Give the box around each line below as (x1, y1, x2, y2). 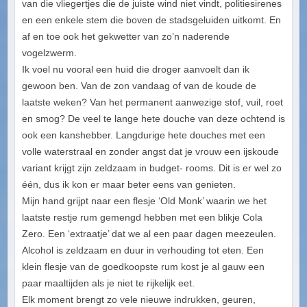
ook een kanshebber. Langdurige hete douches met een (21, 130, 265, 141)
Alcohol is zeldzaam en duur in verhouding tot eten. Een (21, 245, 264, 256)
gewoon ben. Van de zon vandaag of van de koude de (21, 80, 256, 92)
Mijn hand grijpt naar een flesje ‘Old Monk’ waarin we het (21, 195, 267, 207)
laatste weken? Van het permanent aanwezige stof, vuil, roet (21, 97, 283, 108)
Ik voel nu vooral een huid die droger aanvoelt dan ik (21, 64, 249, 75)
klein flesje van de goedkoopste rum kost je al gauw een (21, 261, 265, 273)
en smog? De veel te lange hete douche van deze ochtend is (21, 113, 285, 125)
